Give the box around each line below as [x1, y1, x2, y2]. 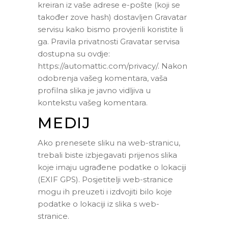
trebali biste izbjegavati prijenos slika [38, 150, 177, 160]
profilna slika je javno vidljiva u [38, 85, 151, 95]
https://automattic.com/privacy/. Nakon [38, 61, 187, 71]
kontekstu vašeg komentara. [38, 98, 148, 107]
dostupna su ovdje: [38, 49, 110, 59]
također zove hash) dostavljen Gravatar [38, 12, 187, 22]
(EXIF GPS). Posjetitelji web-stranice [38, 175, 173, 184]
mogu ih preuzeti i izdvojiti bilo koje [38, 187, 172, 196]
